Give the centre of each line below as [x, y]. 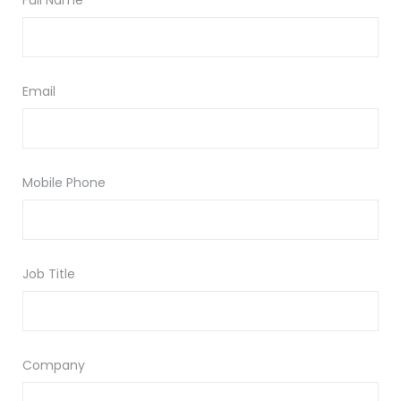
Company [54, 365]
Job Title [49, 274]
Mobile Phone [64, 183]
